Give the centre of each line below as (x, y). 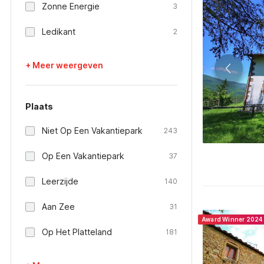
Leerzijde (60, 181)
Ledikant (59, 32)
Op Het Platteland (77, 232)
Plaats (39, 106)
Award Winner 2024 (232, 219)
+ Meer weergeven (64, 65)
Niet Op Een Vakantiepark (92, 131)
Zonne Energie (71, 6)
